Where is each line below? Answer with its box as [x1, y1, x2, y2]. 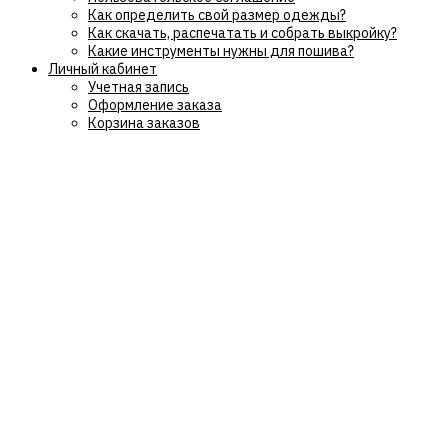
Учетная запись [88, 78, 189, 96]
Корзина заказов [88, 114, 200, 132]
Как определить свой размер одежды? [88, 6, 346, 24]
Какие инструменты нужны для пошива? [88, 42, 354, 60]
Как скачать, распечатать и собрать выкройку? [88, 24, 397, 42]
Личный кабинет [48, 60, 157, 78]
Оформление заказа [88, 96, 222, 114]
